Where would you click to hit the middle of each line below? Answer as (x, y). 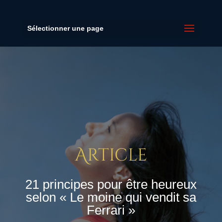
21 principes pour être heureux (111, 184)
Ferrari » (111, 210)
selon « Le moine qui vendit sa (111, 197)
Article (111, 155)
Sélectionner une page (65, 28)
